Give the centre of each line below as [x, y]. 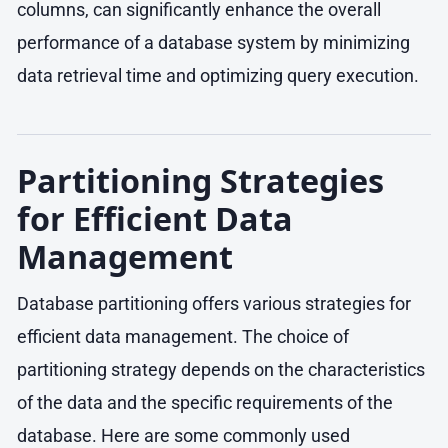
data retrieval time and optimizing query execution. [218, 75]
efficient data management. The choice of [183, 337]
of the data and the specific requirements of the [205, 403]
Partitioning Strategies [200, 179]
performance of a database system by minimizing [213, 42]
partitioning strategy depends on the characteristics [221, 370]
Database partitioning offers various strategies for [214, 304]
